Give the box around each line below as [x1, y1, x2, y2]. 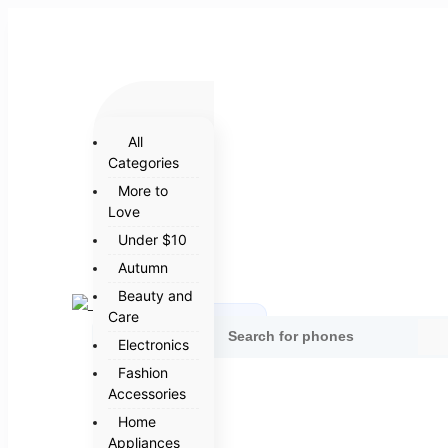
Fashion [117, 363, 168, 381]
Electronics [117, 335, 189, 353]
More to [117, 181, 168, 199]
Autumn [117, 258, 168, 276]
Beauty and [117, 286, 193, 304]
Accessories [107, 384, 186, 402]
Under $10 [117, 230, 187, 248]
